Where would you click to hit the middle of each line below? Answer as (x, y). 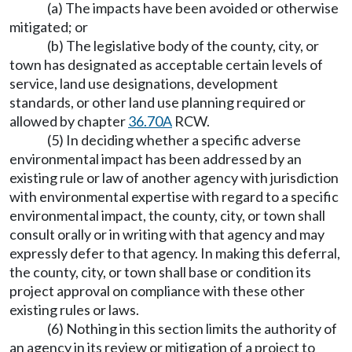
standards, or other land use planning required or (158, 102)
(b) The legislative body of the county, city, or (183, 46)
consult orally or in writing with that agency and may (167, 234)
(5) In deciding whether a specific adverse (174, 140)
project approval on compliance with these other (157, 291)
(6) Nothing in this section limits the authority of (192, 328)
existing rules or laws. (74, 310)
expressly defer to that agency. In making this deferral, (175, 253)
